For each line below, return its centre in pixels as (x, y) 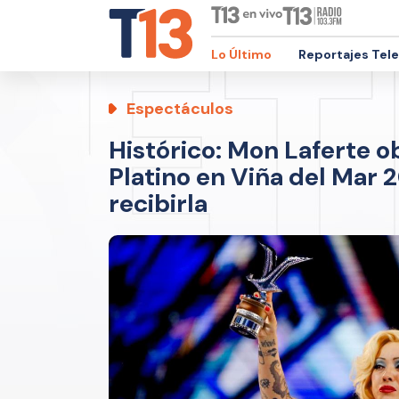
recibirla (158, 204)
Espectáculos (180, 109)
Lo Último (241, 54)
